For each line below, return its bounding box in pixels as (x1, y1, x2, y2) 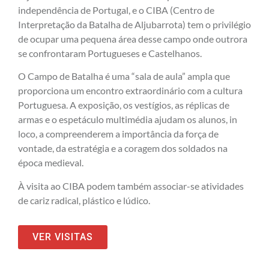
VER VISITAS (32, 231, 93, 243)
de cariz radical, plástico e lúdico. (18, 194, 150, 206)
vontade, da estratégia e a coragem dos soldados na (18, 142, 228, 154)
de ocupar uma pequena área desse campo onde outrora (18, 32, 247, 44)
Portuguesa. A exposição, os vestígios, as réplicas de (18, 99, 229, 111)
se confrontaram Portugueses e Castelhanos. (18, 47, 202, 59)
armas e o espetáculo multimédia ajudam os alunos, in (18, 113, 237, 125)
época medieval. (18, 157, 83, 169)
